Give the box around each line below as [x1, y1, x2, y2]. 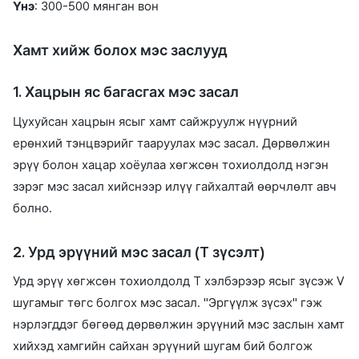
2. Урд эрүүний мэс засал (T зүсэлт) [13, 243, 265, 260]
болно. [13, 200, 52, 216]
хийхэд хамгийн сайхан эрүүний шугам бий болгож [13, 339, 313, 354]
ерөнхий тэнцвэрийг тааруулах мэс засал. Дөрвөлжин [13, 135, 330, 151]
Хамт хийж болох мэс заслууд [13, 42, 228, 59]
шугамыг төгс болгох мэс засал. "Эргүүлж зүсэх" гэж [13, 296, 322, 311]
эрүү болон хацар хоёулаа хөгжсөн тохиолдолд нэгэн [13, 157, 329, 172]
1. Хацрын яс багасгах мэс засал [13, 83, 239, 101]
